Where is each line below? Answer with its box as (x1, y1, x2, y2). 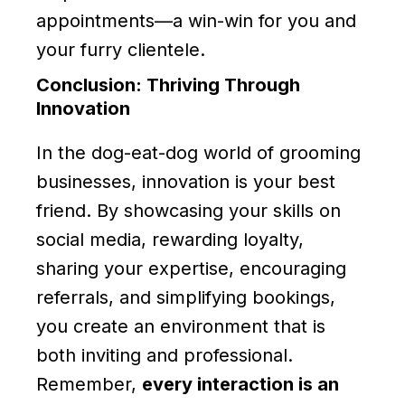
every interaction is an (142, 372, 339, 395)
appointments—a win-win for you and (36, 9, 356, 32)
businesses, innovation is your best (36, 170, 335, 193)
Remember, (36, 372, 142, 395)
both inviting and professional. (36, 344, 293, 366)
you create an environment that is (36, 315, 325, 337)
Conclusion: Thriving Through (36, 73, 300, 96)
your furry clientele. (36, 38, 205, 61)
